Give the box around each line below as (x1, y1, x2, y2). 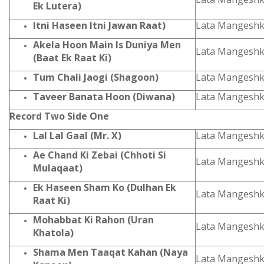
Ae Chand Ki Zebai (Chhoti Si (33, 148, 166, 161)
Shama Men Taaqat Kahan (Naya (33, 246, 188, 259)
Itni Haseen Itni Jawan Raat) (33, 19, 166, 32)
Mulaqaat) (33, 161, 82, 174)
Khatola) (33, 226, 74, 239)
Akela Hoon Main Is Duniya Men (33, 38, 181, 51)
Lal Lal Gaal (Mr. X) (33, 129, 121, 142)
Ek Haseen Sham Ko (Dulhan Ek (33, 181, 176, 194)
